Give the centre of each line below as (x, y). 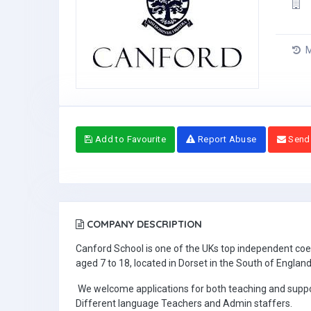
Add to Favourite (129, 139)
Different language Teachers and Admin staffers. (185, 303)
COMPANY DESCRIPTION (143, 224)
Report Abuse (226, 139)
